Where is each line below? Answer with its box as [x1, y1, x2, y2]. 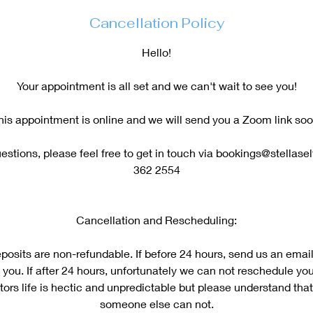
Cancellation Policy [89, 14, 224, 32]
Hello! [142, 45, 171, 59]
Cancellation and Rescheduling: [76, 213, 237, 226]
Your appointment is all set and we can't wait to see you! [16, 79, 297, 92]
